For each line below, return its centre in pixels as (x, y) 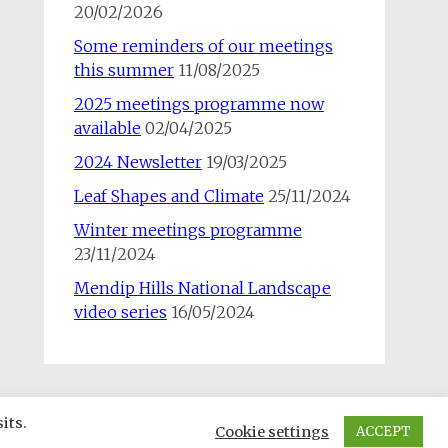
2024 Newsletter (137, 162)
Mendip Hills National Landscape (202, 288)
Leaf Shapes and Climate (168, 196)
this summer (123, 70)
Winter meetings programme (187, 230)
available (107, 128)
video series (120, 312)
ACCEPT (383, 431)
